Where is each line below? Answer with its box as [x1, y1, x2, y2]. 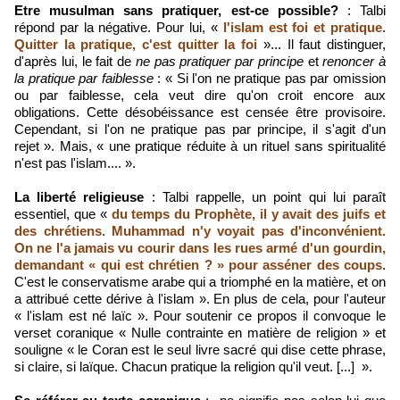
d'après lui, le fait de [14, 54, 136, 69]
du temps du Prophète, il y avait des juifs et [111, 206, 386, 221]
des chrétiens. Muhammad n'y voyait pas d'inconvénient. [14, 223, 386, 238]
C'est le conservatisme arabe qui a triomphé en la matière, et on [14, 274, 386, 289]
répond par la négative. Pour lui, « [14, 20, 218, 35]
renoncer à [322, 54, 386, 69]
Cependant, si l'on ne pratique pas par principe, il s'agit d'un [14, 121, 386, 137]
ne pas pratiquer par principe [135, 54, 304, 69]
